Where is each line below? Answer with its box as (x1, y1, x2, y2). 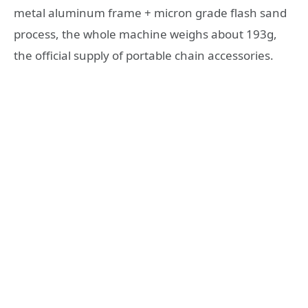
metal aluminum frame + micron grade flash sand (14, 5, 287, 21)
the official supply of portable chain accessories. (14, 47, 274, 64)
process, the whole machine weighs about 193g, (14, 26, 277, 43)
